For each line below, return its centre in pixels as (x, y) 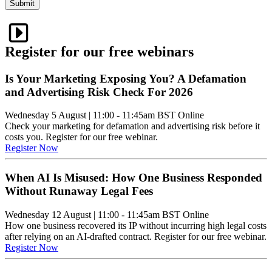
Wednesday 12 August (48, 214)
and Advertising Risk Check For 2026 (99, 92)
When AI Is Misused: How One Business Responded (134, 178)
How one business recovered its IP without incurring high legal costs (136, 225)
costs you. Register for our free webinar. (81, 137)
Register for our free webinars (99, 51)
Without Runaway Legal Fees (79, 191)
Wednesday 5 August (46, 115)
